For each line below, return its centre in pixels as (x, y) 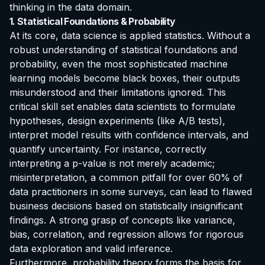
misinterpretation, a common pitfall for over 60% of (126, 178)
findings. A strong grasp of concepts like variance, (122, 220)
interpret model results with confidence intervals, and (129, 135)
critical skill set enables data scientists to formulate (122, 107)
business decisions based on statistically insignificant (126, 206)
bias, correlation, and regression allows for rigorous (127, 235)
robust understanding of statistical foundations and (123, 50)
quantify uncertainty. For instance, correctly (108, 149)
